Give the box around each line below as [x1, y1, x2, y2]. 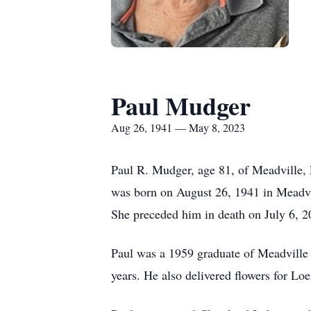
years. [111, 267, 144, 283]
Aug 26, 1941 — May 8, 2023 [111, 120, 245, 135]
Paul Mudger [111, 87, 251, 124]
